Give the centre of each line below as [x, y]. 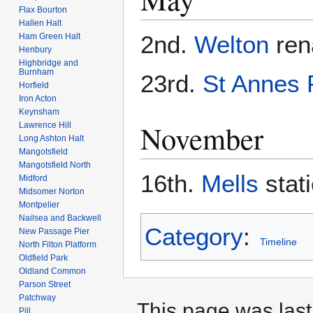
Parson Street [45, 284]
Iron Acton [38, 98]
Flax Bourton [43, 9]
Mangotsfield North [55, 165]
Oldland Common [53, 271]
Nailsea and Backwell [60, 218]
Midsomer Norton [52, 191]
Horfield [34, 85]
